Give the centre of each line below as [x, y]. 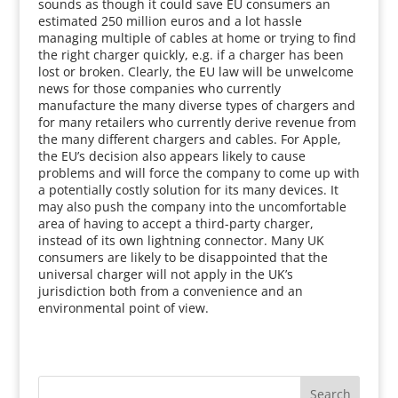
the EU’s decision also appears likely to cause [171, 156]
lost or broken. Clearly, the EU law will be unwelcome [195, 72]
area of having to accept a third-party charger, [175, 223]
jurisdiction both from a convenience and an [170, 291]
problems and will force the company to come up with [199, 173]
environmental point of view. [123, 308]
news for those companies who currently [159, 88]
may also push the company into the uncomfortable [192, 207]
